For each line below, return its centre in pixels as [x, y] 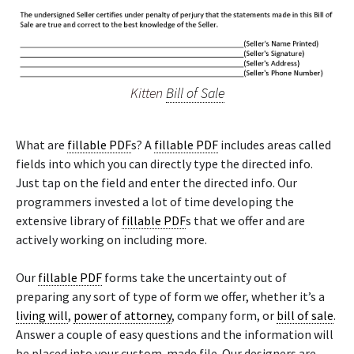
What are [41, 145]
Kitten [148, 92]
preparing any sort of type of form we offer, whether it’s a [170, 296]
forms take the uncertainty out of [194, 277]
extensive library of [69, 220]
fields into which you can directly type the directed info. [164, 164]
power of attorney [122, 315]
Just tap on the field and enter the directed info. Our [156, 183]
